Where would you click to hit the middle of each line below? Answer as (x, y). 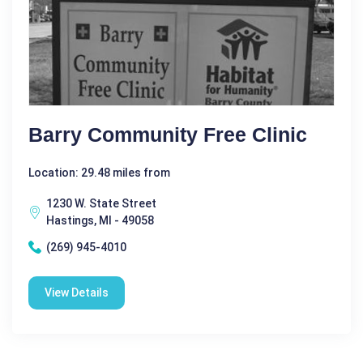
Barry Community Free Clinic (168, 134)
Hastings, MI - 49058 (100, 220)
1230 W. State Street (101, 203)
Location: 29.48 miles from (99, 172)
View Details (77, 292)
